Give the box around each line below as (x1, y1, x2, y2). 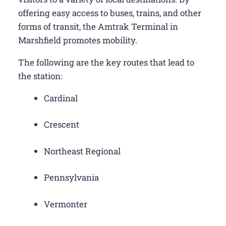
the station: (18, 70, 62, 82)
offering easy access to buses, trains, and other (18, 7, 201, 19)
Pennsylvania (44, 172, 99, 184)
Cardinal (44, 92, 78, 104)
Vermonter (44, 198, 87, 210)
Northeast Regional (44, 145, 121, 157)
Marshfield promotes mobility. (18, 34, 137, 46)
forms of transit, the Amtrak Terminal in (18, 20, 178, 32)
